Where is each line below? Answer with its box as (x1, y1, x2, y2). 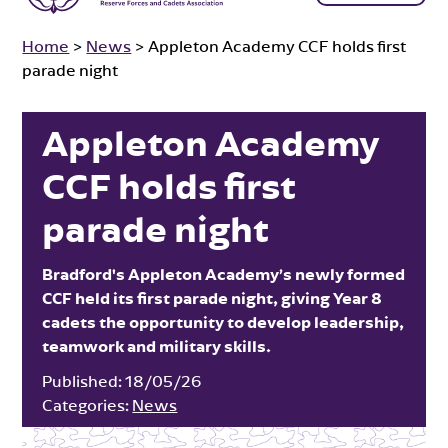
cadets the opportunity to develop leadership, (42, 311, 405, 333)
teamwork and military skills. (42, 335, 272, 357)
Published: (42, 370, 123, 391)
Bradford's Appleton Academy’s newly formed (42, 263, 406, 285)
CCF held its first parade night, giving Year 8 (42, 287, 383, 309)
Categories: (42, 394, 130, 415)
